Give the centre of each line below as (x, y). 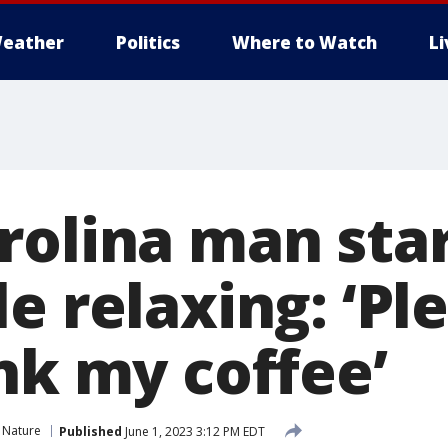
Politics (148, 42)
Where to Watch (304, 42)
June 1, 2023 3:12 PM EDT (193, 431)
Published (90, 431)
